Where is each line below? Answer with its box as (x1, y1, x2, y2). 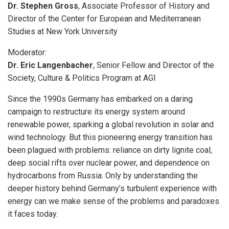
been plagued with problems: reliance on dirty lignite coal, (8, 145, 212, 155)
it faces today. (8, 209, 58, 219)
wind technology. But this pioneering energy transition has (8, 132, 213, 142)
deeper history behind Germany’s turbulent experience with (8, 184, 217, 193)
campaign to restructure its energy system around (8, 107, 185, 117)
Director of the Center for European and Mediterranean (8, 14, 201, 24)
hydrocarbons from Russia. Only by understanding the (8, 171, 198, 180)
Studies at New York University (8, 27, 118, 36)
